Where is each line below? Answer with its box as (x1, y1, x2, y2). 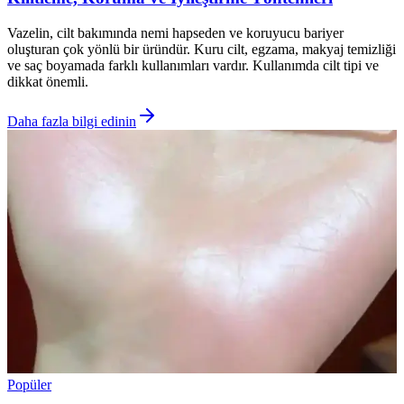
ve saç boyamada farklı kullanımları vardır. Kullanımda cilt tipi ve (7, 57, 379, 73)
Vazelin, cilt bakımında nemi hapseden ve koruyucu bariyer (7, 24, 344, 41)
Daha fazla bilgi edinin (7, 113, 136, 129)
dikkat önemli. (7, 73, 88, 89)
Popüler (7, 376, 51, 392)
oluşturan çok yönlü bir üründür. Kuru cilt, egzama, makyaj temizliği (7, 41, 396, 57)
